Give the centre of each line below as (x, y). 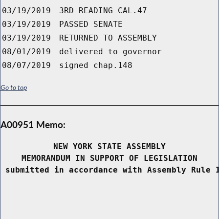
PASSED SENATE (91, 24)
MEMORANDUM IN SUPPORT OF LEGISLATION (109, 158)
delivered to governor (110, 52)
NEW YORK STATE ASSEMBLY (109, 147)
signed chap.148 (96, 66)
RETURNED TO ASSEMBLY (108, 38)
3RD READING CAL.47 (103, 11)
